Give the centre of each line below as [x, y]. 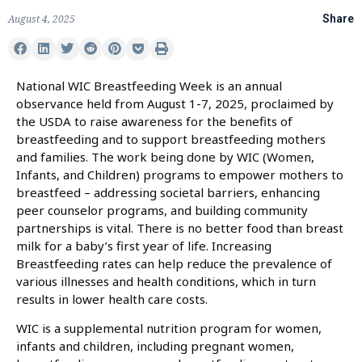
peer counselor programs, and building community [162, 210]
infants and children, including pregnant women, [155, 346]
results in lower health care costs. [112, 299]
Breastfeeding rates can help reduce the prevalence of [174, 264]
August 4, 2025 [42, 19]
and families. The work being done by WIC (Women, [165, 157]
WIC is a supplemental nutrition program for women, [169, 328]
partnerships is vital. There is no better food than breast [180, 228]
